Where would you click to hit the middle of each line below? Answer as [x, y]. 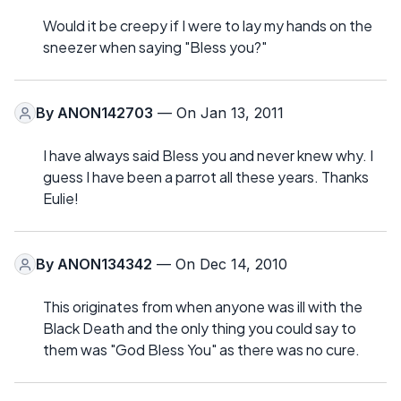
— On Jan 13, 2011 [218, 113]
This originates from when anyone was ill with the [203, 307]
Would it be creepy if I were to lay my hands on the [208, 26]
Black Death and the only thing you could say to [200, 328]
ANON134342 [105, 264]
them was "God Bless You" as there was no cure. [201, 350]
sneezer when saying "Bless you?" [155, 47]
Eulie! [61, 199]
